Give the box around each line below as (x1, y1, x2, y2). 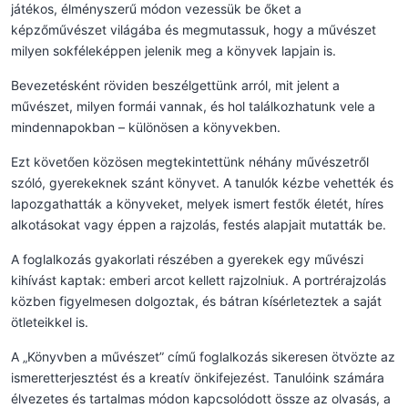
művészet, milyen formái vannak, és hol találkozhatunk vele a (11, 97, 375, 114)
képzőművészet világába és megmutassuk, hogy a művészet (11, 21, 376, 37)
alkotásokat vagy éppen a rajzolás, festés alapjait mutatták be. (11, 216, 386, 232)
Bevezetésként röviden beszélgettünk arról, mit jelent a (11, 76, 340, 93)
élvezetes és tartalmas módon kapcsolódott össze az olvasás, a (11, 390, 391, 406)
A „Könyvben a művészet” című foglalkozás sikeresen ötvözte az (11, 348, 395, 364)
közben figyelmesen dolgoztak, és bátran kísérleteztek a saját (11, 292, 382, 309)
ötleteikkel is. (11, 313, 88, 330)
